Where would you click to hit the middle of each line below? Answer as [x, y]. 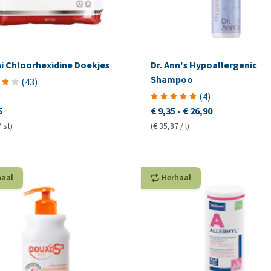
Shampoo [171, 79]
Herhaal [176, 177]
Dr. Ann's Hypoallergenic [204, 65]
